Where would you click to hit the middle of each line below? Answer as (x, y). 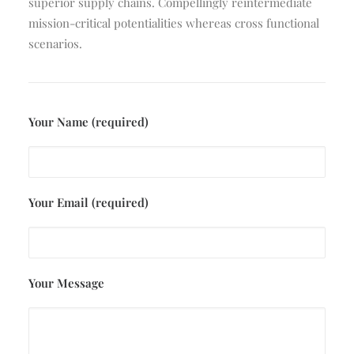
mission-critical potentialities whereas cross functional (174, 23)
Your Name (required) (88, 122)
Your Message (66, 283)
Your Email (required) (88, 202)
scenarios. (55, 43)
